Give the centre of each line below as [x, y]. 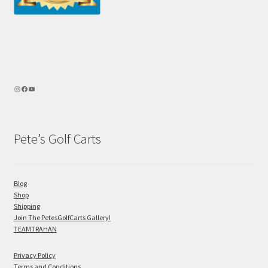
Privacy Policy [34, 255]
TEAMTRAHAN [35, 229]
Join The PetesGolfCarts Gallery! [62, 217]
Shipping [27, 206]
